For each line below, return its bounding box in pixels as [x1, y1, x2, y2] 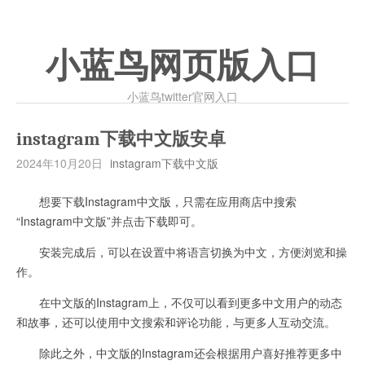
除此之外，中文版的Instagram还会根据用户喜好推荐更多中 [16, 345, 342, 361]
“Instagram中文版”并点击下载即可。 [16, 213, 202, 229]
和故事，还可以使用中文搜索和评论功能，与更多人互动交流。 [16, 314, 336, 330]
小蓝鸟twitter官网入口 [127, 88, 238, 104]
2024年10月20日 [16, 155, 103, 171]
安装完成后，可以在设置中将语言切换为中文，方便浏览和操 [16, 244, 347, 260]
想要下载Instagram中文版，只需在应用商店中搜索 [16, 193, 297, 209]
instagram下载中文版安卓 [16, 129, 226, 150]
